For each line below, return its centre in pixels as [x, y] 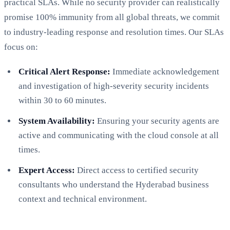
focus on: [21, 47]
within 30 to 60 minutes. [62, 100]
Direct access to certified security [137, 170]
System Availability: [57, 121]
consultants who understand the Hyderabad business [114, 184]
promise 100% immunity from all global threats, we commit [112, 17]
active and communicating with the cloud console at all [119, 135]
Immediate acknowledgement [165, 71]
